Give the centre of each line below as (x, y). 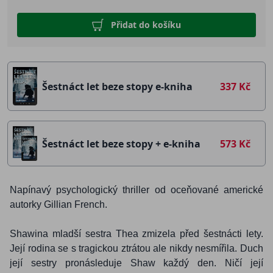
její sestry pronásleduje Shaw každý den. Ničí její (136, 263)
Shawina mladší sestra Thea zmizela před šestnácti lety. (136, 234)
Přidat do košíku (146, 24)
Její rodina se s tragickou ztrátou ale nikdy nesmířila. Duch (136, 249)
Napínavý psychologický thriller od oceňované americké (136, 190)
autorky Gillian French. (58, 205)
